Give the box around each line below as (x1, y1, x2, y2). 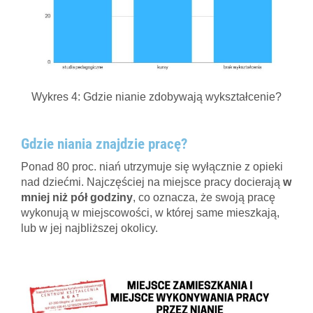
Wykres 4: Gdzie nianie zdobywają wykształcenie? (31, 90, 282, 103)
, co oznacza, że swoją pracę (133, 191, 275, 203)
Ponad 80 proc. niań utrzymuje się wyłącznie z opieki (21, 160, 283, 173)
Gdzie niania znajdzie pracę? (21, 135, 187, 152)
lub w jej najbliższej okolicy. (21, 221, 158, 234)
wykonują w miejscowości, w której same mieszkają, (21, 206, 279, 219)
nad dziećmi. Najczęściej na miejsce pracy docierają (21, 175, 283, 188)
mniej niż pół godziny (21, 191, 133, 203)
